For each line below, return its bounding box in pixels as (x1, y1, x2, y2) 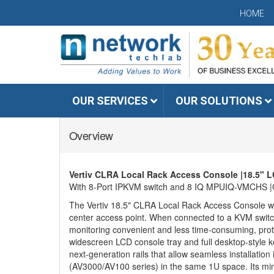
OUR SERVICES (72, 94, 148, 107)
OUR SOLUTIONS (176, 94, 262, 107)
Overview (69, 127, 113, 143)
